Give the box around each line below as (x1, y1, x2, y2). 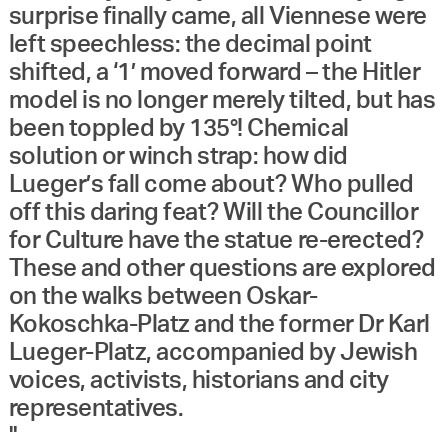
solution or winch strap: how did (8, 144, 348, 169)
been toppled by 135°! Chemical (8, 116, 349, 141)
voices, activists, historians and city (8, 368, 389, 393)
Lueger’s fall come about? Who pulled (8, 172, 414, 197)
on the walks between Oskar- (8, 284, 318, 309)
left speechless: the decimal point (8, 32, 372, 57)
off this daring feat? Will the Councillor (8, 200, 419, 225)
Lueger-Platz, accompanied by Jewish (8, 340, 418, 365)
